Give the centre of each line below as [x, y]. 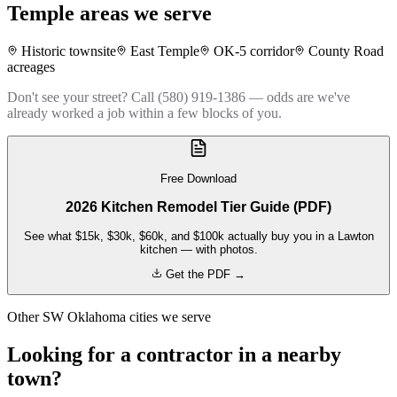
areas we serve [143, 14]
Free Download [198, 179]
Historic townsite [69, 51]
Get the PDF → [204, 274]
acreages [31, 67]
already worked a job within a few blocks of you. [144, 113]
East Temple [165, 51]
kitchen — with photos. [198, 249]
